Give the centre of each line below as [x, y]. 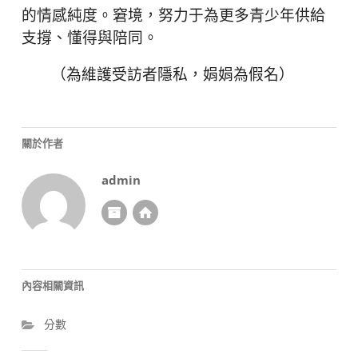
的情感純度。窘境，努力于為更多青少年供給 [173, 16]
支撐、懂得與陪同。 [89, 38]
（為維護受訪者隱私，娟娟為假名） [173, 76]
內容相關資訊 [52, 286]
